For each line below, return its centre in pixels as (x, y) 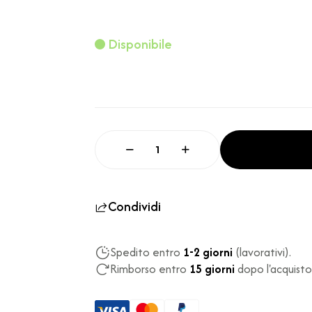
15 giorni (212, 269)
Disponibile (140, 44)
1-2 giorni (209, 252)
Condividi (134, 206)
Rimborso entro (150, 269)
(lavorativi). (263, 252)
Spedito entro (147, 252)
